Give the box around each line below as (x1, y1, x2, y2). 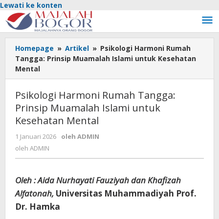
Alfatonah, (15, 188, 54, 199)
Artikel (65, 44, 89, 53)
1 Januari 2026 (15, 132, 56, 141)
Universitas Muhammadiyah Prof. (54, 188, 197, 199)
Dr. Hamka (15, 201, 60, 212)
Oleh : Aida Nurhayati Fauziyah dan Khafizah (15, 175, 181, 186)
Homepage (15, 44, 54, 53)
